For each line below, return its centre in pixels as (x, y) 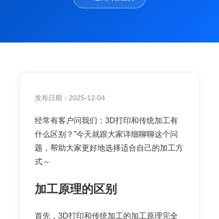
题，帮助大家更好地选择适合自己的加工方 (109, 148)
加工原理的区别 (76, 189)
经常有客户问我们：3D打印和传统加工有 (106, 121)
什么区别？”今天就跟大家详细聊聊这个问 (106, 134)
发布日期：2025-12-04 (70, 98)
